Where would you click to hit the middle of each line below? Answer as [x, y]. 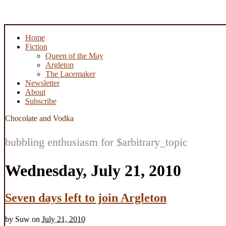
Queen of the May [74, 55]
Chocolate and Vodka [39, 118]
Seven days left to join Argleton [86, 197]
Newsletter [42, 83]
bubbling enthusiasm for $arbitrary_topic [96, 142]
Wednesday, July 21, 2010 [93, 171]
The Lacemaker [70, 74]
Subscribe [41, 101]
